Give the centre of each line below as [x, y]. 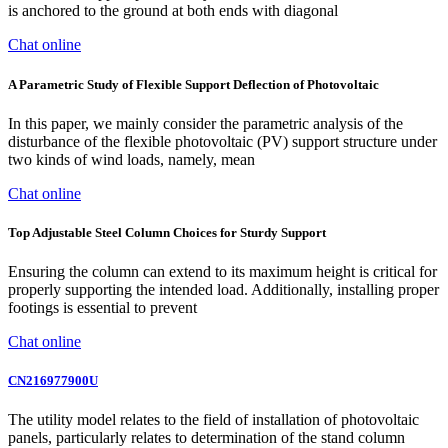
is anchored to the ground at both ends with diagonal [173, 11]
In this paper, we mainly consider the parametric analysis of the [205, 123]
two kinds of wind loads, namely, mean [131, 159]
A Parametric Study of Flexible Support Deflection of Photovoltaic [193, 84]
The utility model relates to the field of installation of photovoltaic [213, 420]
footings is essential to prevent [102, 308]
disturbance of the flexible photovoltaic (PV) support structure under [222, 141]
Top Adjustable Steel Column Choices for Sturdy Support [167, 232]
